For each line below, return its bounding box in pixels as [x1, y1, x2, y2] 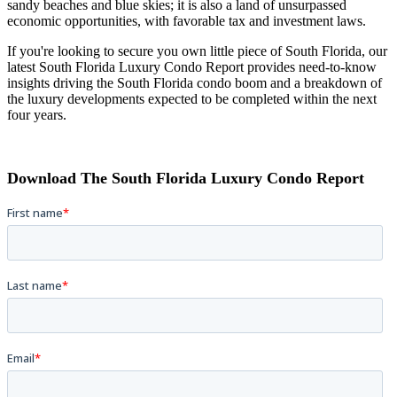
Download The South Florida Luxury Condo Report [7, 169, 364, 188]
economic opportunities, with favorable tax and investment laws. [7, 13, 370, 29]
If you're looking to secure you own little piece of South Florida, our [7, 43, 387, 59]
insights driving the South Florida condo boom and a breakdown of [7, 75, 382, 91]
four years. [7, 107, 70, 123]
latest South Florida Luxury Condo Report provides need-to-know [7, 59, 380, 75]
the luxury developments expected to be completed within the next [7, 91, 377, 107]
